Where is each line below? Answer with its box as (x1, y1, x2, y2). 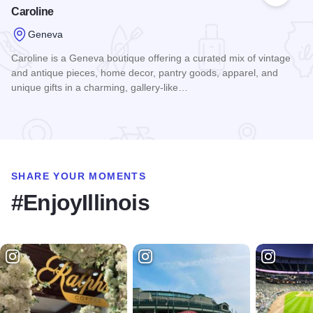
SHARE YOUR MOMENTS (11, 170, 147, 182)
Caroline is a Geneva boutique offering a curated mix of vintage (11, 52, 291, 64)
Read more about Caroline (10, 108, 142, 120)
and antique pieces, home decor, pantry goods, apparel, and (11, 67, 278, 79)
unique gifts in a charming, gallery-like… (11, 82, 188, 94)
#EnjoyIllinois (11, 190, 150, 216)
